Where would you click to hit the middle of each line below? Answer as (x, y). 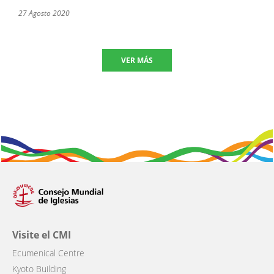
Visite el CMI (42, 235)
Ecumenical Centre (48, 253)
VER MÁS (137, 61)
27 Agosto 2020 (44, 13)
